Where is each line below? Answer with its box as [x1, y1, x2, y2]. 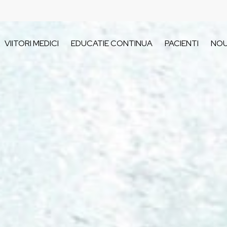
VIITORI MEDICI [4, 38, 59, 49]
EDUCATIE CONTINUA [70, 38, 153, 49]
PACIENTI [164, 38, 199, 49]
